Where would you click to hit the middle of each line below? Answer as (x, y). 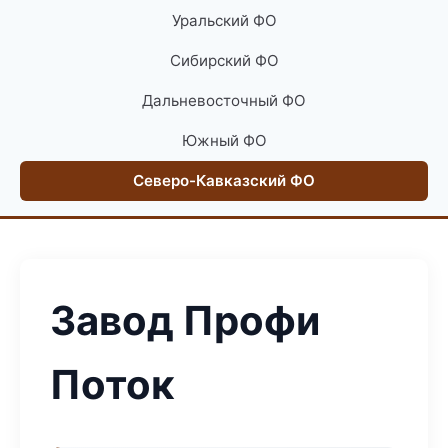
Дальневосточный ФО (224, 100)
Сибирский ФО (224, 60)
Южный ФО (224, 140)
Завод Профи (185, 320)
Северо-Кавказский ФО (224, 180)
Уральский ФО (224, 20)
